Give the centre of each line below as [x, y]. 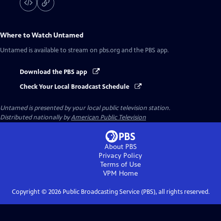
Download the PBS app [54, 72]
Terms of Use [120, 165]
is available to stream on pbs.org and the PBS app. [98, 50]
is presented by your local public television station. [99, 108]
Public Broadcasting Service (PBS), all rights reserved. [135, 192]
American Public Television [109, 118]
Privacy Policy [120, 156]
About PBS [120, 147]
